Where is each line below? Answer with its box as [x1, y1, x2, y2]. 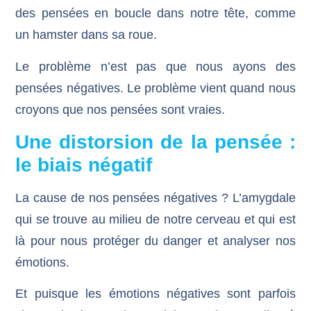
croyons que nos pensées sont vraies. [15, 102, 226, 117]
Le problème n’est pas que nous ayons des [15, 59, 296, 74]
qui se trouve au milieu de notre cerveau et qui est [15, 212, 296, 226]
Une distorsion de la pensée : [15, 131, 296, 153]
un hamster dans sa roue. [15, 28, 158, 42]
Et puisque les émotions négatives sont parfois [15, 287, 296, 301]
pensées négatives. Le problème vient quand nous [15, 81, 296, 95]
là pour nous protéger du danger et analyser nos [15, 234, 296, 248]
